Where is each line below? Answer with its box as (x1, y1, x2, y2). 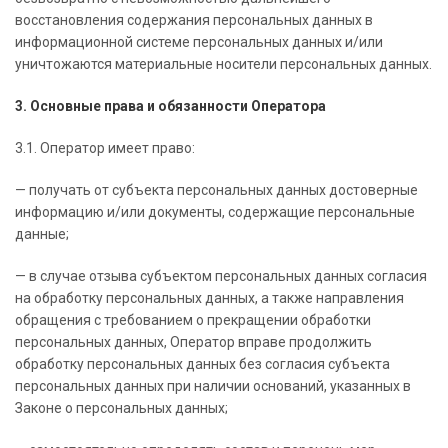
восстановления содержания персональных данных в (15, 12, 373, 28)
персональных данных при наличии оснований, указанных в (15, 378, 411, 394)
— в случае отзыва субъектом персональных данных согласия (15, 268, 427, 284)
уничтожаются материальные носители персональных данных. (15, 56, 432, 72)
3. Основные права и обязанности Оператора (15, 98, 326, 114)
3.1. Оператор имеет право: (15, 140, 195, 156)
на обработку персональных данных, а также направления (15, 290, 404, 306)
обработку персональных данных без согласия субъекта (15, 356, 390, 372)
